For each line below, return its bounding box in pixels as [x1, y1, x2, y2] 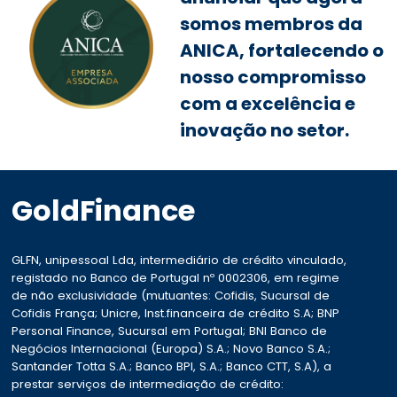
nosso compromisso [180, 64, 367, 90]
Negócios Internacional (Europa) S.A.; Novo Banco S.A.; [12, 339, 331, 357]
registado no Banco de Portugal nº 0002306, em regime [12, 269, 340, 286]
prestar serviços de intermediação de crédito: [12, 375, 284, 393]
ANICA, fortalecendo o [180, 37, 385, 63]
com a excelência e [180, 90, 356, 116]
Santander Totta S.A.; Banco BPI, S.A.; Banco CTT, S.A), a [12, 357, 332, 375]
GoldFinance [12, 190, 196, 230]
